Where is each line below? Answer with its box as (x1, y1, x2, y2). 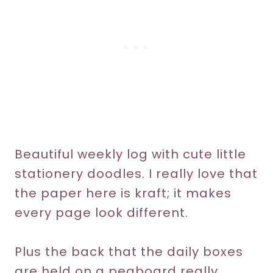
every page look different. (15, 204, 188, 221)
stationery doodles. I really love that (15, 165, 258, 182)
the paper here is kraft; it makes (15, 184, 232, 202)
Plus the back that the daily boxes (15, 243, 243, 260)
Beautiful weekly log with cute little (15, 145, 246, 163)
